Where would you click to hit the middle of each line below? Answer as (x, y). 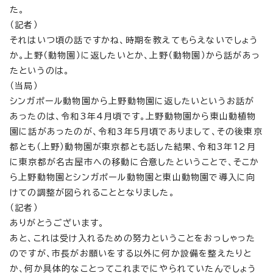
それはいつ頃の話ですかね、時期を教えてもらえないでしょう (134, 40)
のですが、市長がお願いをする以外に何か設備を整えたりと (131, 253)
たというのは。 (40, 71)
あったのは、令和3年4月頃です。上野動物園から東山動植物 (133, 116)
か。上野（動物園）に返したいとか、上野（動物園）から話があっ (135, 55)
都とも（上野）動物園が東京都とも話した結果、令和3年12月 (133, 147)
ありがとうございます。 (57, 223)
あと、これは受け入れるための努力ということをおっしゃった (133, 238)
